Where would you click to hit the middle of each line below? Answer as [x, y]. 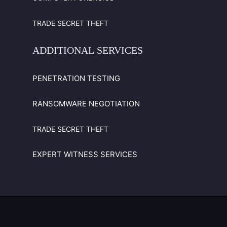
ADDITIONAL [64, 50]
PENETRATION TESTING [77, 79]
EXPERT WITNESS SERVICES [85, 155]
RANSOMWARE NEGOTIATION [86, 104]
